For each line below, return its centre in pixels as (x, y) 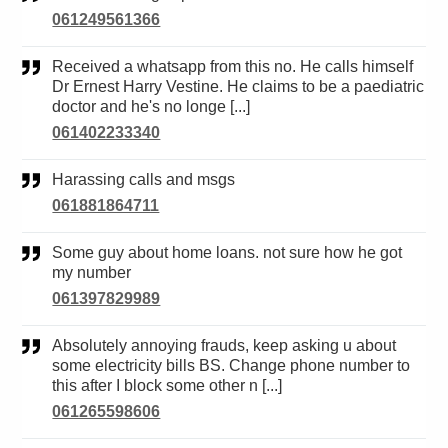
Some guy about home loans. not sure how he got (58, 253)
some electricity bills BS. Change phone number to (231, 366)
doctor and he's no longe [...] (151, 107)
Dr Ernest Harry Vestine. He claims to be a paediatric (238, 87)
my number (92, 273)
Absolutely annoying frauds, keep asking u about (58, 346)
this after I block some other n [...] (167, 386)
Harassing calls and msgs (150, 180)
